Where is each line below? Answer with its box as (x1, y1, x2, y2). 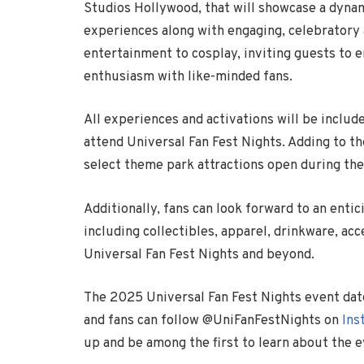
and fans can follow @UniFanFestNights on (84, 312, 342, 330)
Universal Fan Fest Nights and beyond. (84, 245, 314, 263)
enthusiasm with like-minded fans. (84, 67, 292, 85)
